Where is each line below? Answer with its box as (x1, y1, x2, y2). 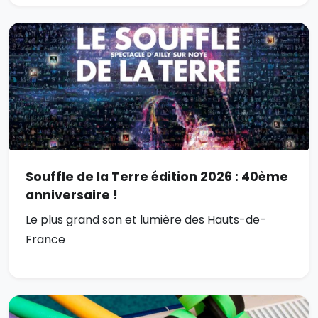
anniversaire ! (26, 187, 118, 204)
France (26, 231, 65, 248)
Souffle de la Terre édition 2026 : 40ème (26, 168, 288, 186)
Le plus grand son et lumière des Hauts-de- (26, 212, 266, 229)
